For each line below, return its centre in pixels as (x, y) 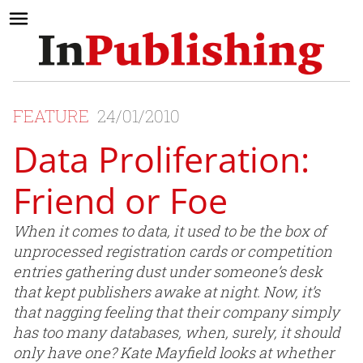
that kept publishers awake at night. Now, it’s (167, 292)
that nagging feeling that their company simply (176, 312)
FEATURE (53, 116)
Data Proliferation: (161, 160)
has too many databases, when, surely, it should (177, 333)
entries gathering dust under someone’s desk (168, 272)
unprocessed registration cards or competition (173, 252)
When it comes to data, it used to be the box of (169, 231)
